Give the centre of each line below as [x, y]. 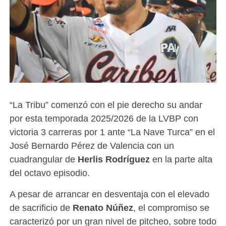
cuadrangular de [43, 159]
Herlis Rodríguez [114, 159]
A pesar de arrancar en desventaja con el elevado [109, 194]
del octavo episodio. [49, 173]
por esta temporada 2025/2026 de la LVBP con [104, 118]
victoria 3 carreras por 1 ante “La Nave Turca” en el [112, 132]
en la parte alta [181, 159]
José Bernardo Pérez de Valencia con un [92, 145]
